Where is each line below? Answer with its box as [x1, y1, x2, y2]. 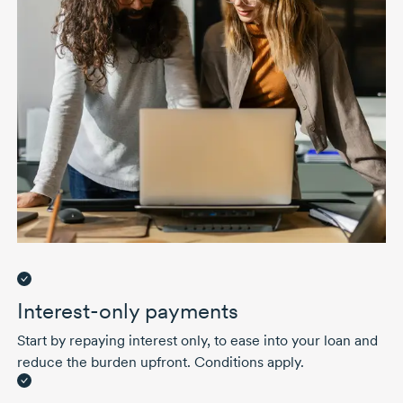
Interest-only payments [16, 297, 238, 324]
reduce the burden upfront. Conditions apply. [16, 353, 304, 371]
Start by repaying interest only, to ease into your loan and [16, 331, 378, 349]
